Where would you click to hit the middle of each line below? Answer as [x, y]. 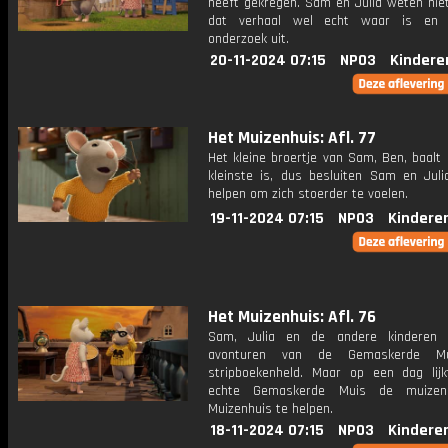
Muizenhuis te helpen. [270, 409]
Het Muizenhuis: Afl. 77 [292, 138]
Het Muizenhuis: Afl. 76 [292, 317]
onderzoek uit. [248, 39]
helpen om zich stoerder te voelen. [308, 194]
